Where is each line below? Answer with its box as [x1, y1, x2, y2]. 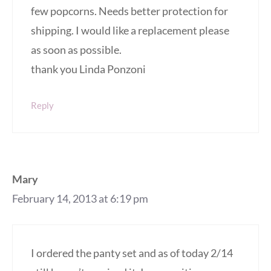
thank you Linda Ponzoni [31, 62, 146, 76]
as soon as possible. [31, 43, 122, 57]
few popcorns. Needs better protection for [31, 4, 228, 18]
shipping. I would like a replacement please [31, 24, 229, 38]
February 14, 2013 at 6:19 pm [12, 192, 148, 206]
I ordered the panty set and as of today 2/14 [31, 246, 233, 260]
